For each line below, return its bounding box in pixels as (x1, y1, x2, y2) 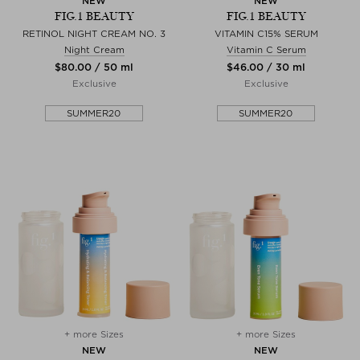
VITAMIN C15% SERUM (214, 27, 318, 39)
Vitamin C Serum (226, 43, 306, 55)
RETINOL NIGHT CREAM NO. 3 (22, 27, 166, 39)
